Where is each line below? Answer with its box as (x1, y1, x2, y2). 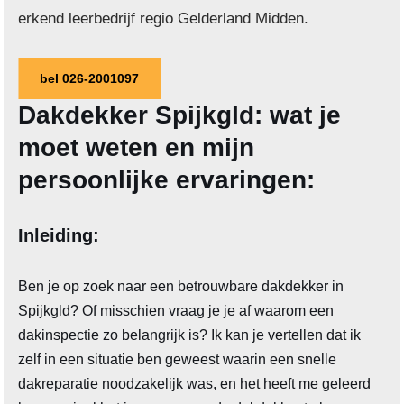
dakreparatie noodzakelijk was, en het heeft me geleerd (18, 376, 372, 392)
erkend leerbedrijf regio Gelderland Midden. (18, 10, 309, 28)
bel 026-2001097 (40, 71, 140, 87)
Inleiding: (18, 225, 100, 246)
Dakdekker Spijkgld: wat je (18, 101, 342, 130)
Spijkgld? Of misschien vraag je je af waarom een (18, 303, 335, 319)
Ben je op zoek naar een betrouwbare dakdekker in (18, 279, 344, 295)
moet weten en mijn (18, 133, 255, 162)
